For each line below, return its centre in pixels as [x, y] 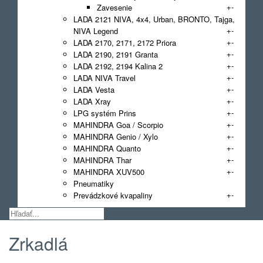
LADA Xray [92, 101]
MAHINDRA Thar [102, 160]
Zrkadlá [38, 243]
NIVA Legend [96, 31]
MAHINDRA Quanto [107, 148]
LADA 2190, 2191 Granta [116, 54]
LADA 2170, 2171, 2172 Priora [125, 42]
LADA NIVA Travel [104, 77]
